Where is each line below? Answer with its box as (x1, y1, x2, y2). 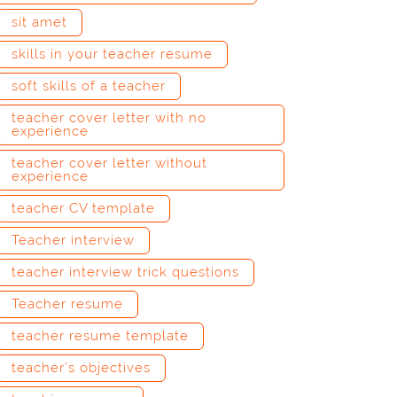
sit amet (12, 14, 67, 30)
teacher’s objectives (12, 360, 151, 376)
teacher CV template (12, 200, 155, 216)
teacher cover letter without (12, 155, 207, 171)
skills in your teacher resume (12, 46, 213, 62)
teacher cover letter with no (12, 110, 206, 126)
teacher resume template (12, 328, 189, 344)
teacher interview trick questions (12, 264, 239, 280)
